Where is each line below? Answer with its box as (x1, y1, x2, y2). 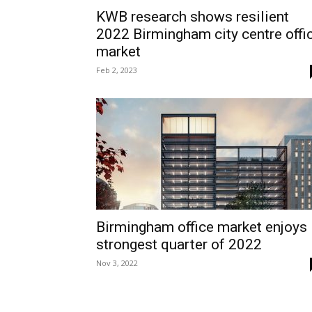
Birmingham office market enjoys (96, 219, 307, 235)
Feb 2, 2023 (96, 65, 137, 75)
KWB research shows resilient (96, 8, 289, 25)
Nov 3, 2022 (96, 258, 138, 268)
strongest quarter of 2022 (96, 236, 262, 253)
